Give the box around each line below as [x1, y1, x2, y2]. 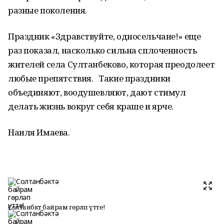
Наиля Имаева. [8, 126, 70, 138]
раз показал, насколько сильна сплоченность [8, 44, 197, 56]
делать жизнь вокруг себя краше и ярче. [8, 100, 174, 112]
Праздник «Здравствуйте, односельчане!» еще [8, 30, 201, 42]
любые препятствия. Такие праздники [8, 72, 170, 84]
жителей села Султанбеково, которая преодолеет [8, 58, 215, 70]
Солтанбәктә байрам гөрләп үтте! [8, 202, 105, 211]
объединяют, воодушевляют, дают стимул [8, 86, 186, 98]
